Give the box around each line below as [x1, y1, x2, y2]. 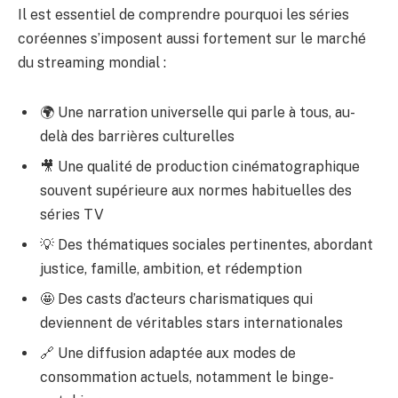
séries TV [40, 206, 104, 224]
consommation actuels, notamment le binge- [40, 369, 334, 386]
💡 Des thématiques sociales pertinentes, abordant [40, 236, 373, 254]
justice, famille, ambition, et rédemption [40, 260, 302, 278]
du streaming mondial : [18, 54, 166, 72]
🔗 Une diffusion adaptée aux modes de [40, 345, 296, 362]
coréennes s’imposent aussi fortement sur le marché [18, 30, 366, 48]
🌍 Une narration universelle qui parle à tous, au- [40, 104, 355, 122]
